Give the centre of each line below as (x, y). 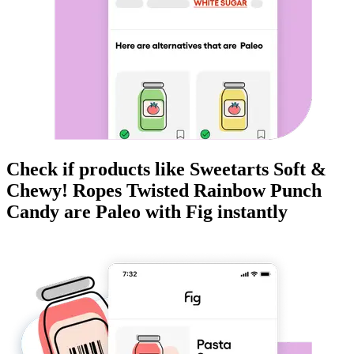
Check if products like (98, 169)
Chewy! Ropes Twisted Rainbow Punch (164, 191)
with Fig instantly (214, 212)
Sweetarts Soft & (258, 169)
